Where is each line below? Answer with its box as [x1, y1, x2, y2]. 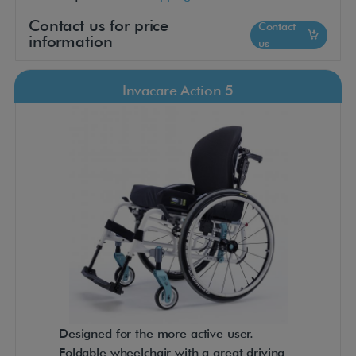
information [29, 32, 113, 52]
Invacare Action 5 [122, 82, 234, 99]
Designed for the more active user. [59, 326, 254, 342]
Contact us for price [29, 16, 169, 36]
